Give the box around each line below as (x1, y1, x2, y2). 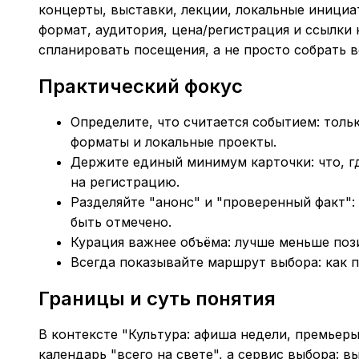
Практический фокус (38, 75, 243, 99)
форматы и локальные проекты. (71, 134, 276, 151)
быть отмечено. (71, 214, 171, 231)
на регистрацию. (71, 174, 179, 191)
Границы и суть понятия (38, 287, 276, 311)
